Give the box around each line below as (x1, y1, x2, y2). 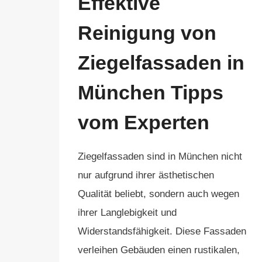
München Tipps (78, 81, 223, 104)
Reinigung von (78, 22, 216, 44)
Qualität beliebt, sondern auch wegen (78, 188, 239, 199)
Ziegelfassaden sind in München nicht (78, 151, 242, 162)
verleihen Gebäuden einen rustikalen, (78, 244, 240, 256)
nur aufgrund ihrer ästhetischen (78, 170, 214, 181)
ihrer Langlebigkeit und (78, 207, 177, 218)
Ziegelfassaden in (78, 51, 244, 74)
